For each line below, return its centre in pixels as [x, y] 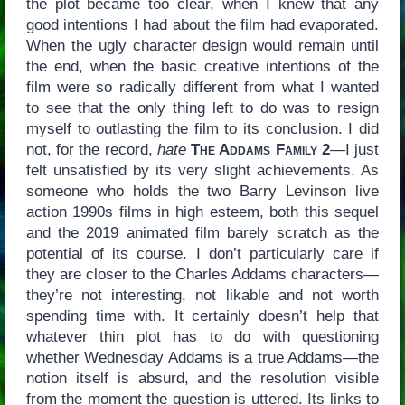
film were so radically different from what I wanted [202, 88]
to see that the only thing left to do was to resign [202, 108]
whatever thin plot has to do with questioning [202, 337]
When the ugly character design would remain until [202, 46]
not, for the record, [91, 150]
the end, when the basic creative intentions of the [202, 67]
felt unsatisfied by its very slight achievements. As [202, 171]
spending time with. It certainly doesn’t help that [202, 316]
